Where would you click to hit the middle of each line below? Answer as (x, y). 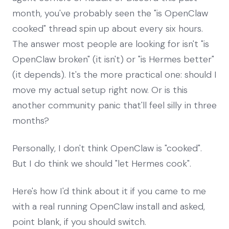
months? (31, 120)
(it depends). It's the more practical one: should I (114, 74)
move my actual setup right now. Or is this (100, 90)
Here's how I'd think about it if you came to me (109, 191)
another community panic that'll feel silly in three (114, 105)
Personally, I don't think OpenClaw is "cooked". (107, 148)
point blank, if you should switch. (79, 222)
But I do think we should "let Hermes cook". (102, 163)
